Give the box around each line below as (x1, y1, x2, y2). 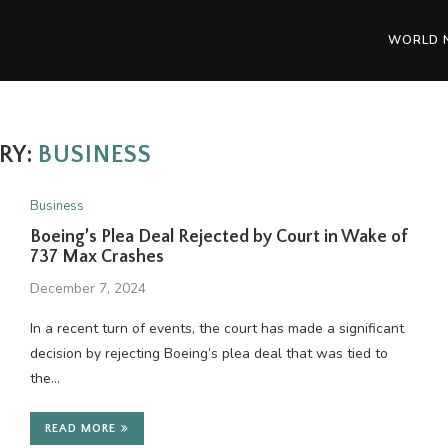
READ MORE (44, 422, 116, 435)
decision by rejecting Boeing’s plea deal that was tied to (29, 344, 388, 363)
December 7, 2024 (29, 279, 146, 298)
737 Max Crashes (29, 247, 164, 267)
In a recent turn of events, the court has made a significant (29, 319, 404, 338)
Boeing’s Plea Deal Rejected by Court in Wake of (29, 227, 408, 247)
